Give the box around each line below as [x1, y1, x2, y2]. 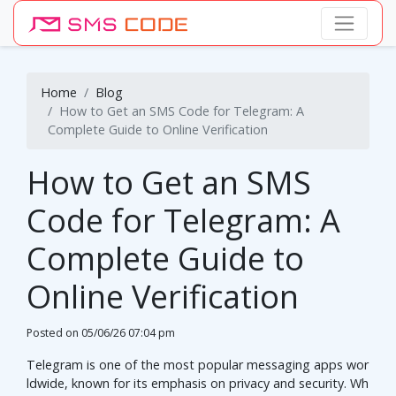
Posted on [27, 325, 81, 341]
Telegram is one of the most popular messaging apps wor [27, 356, 369, 374]
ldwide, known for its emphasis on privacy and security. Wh [27, 375, 369, 392]
